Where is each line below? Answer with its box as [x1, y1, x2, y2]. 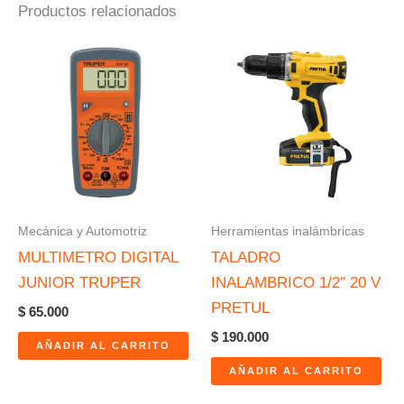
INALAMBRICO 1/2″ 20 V [211, 273, 381, 291]
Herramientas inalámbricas [211, 223, 364, 238]
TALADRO [211, 248, 280, 266]
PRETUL [211, 298, 270, 317]
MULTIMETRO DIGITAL [18, 248, 178, 266]
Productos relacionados [18, 3, 177, 21]
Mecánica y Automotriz [18, 223, 147, 238]
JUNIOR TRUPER [18, 273, 141, 291]
